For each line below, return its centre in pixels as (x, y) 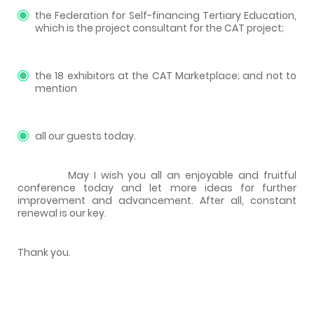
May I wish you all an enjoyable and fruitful (157, 175)
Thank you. (44, 252)
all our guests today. (86, 136)
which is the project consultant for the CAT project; (159, 28)
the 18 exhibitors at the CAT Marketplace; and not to (166, 75)
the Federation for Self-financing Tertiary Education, (166, 15)
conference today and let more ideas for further (157, 187)
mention (56, 88)
